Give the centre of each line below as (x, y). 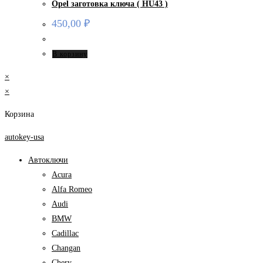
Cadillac (65, 233)
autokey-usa (24, 137)
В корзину (70, 54)
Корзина (19, 114)
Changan (66, 248)
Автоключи (48, 160)
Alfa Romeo (72, 189)
